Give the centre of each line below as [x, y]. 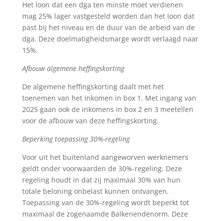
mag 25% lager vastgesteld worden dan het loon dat [108, 16]
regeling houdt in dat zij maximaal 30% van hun [101, 180]
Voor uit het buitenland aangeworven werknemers [105, 157]
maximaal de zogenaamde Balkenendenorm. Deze [105, 214]
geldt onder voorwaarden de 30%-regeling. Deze [102, 168]
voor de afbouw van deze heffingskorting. [90, 120]
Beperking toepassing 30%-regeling [76, 139]
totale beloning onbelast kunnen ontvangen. [95, 191]
